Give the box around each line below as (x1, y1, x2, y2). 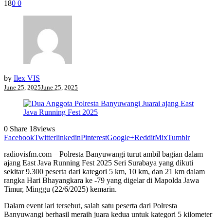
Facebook (4, 133, 34, 142)
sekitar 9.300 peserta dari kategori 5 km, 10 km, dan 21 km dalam (4, 167, 205, 176)
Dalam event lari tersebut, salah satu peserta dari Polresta (4, 201, 177, 210)
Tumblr (167, 133, 190, 142)
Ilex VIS (14, 73, 40, 82)
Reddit (134, 133, 155, 142)
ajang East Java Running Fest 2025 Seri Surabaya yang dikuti (4, 158, 193, 167)
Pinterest (81, 133, 107, 142)
